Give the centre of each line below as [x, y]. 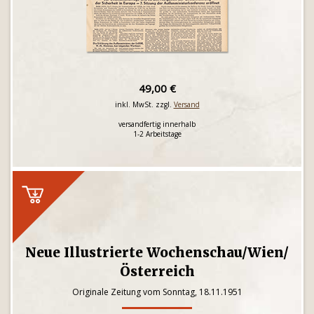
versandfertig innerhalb [157, 124]
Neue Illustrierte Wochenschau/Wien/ [157, 252]
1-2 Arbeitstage [157, 134]
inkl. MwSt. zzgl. [144, 104]
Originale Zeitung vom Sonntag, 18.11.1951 [157, 292]
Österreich [157, 271]
